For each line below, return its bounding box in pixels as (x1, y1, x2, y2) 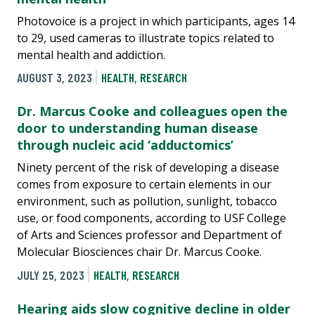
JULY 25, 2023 (17, 267, 84, 283)
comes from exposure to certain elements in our (17, 176, 271, 193)
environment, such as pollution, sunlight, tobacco (17, 193, 277, 210)
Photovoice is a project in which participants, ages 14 (17, 13, 295, 29)
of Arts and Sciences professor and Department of (17, 227, 282, 243)
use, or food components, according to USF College (17, 210, 286, 226)
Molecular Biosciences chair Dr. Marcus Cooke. (17, 244, 262, 260)
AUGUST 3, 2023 (17, 70, 92, 86)
